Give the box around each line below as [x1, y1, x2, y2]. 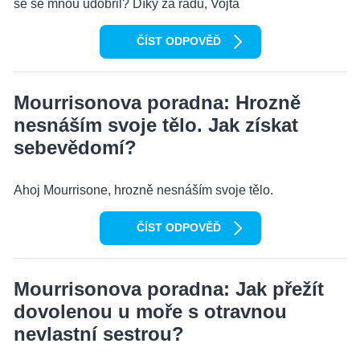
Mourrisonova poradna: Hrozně [14, 92, 301, 114]
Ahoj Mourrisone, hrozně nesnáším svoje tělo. [14, 183, 273, 198]
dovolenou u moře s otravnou [14, 301, 287, 323]
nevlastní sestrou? [14, 323, 184, 346]
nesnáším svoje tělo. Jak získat [14, 114, 298, 137]
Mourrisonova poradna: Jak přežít [14, 278, 324, 301]
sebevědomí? [14, 137, 137, 159]
